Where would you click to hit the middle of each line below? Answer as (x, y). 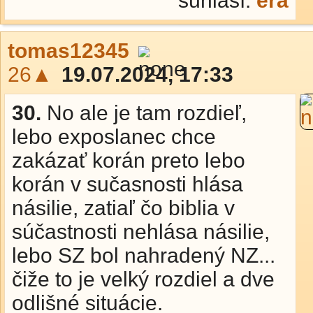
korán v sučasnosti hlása (128, 184)
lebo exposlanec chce (114, 137)
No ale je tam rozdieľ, (147, 113)
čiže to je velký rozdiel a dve (143, 279)
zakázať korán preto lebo (129, 160)
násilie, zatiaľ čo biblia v (123, 208)
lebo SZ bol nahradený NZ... (144, 255)
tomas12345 (68, 51)
